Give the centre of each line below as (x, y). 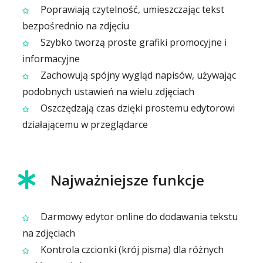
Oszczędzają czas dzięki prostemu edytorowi (136, 108)
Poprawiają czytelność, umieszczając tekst (131, 9)
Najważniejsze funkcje (127, 180)
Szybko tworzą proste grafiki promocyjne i (132, 42)
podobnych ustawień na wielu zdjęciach (108, 92)
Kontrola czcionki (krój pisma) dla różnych (131, 249)
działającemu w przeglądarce (85, 124)
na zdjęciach (49, 233)
